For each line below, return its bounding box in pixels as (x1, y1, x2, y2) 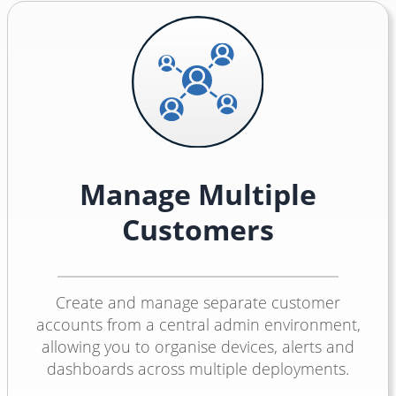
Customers (122, 210, 274, 248)
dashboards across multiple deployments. (47, 358, 349, 379)
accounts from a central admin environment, (35, 314, 361, 335)
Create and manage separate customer (56, 292, 340, 313)
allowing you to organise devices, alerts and (42, 336, 354, 357)
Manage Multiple (80, 175, 316, 213)
